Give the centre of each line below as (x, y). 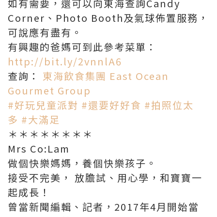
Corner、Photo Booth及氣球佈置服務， (108, 17)
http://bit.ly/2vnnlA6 (65, 61)
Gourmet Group (49, 90)
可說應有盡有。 (45, 32)
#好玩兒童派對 (43, 105)
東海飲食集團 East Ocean (106, 76)
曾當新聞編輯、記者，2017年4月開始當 (103, 206)
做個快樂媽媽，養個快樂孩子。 (82, 163)
